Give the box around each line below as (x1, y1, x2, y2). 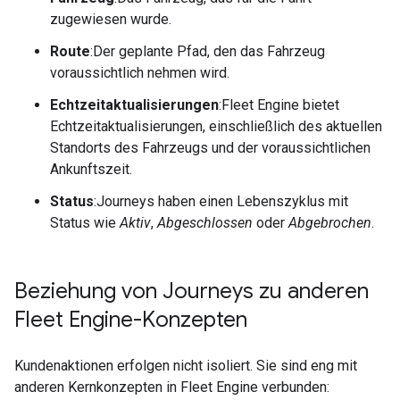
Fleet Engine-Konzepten (14, 306, 247, 333)
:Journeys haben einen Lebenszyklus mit (94, 193, 348, 210)
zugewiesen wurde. (50, 11, 171, 28)
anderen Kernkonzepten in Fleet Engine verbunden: (14, 379, 329, 396)
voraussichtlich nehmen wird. (50, 64, 229, 81)
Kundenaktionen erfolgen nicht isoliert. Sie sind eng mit (14, 357, 357, 374)
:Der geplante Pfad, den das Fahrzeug (90, 43, 325, 60)
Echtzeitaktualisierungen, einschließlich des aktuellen (50, 118, 382, 135)
